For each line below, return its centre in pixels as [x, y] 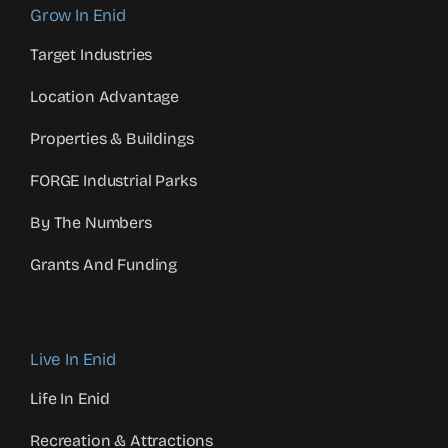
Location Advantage [105, 96]
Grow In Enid [78, 15]
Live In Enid [73, 359]
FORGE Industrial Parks [113, 180]
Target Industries [91, 54]
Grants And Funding [104, 264]
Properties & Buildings [112, 138]
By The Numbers [91, 222]
